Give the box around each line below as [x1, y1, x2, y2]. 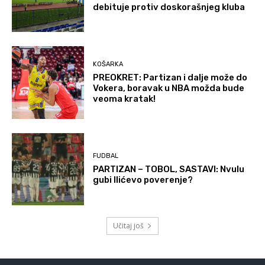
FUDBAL [93, 152, 119, 160]
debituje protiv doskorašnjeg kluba [93, 1, 245, 12]
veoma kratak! [93, 93, 156, 105]
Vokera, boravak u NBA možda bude [93, 83, 245, 94]
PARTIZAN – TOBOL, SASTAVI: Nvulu [93, 164, 245, 175]
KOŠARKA [93, 60, 124, 69]
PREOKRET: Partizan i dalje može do [93, 72, 248, 83]
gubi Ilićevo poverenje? [93, 174, 193, 186]
